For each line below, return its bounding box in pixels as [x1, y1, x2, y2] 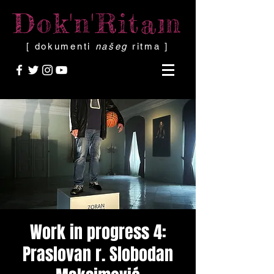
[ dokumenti [26, 41, 95, 51]
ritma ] [128, 41, 169, 51]
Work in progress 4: [29, 220, 166, 245]
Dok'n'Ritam [13, 7, 183, 40]
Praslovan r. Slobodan [23, 242, 173, 267]
